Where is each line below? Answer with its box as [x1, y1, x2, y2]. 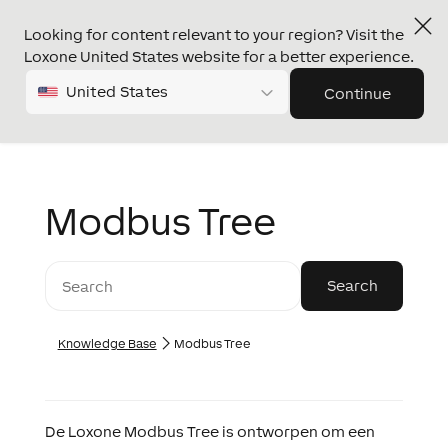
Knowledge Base [57, 337, 157, 351]
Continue [323, 85, 391, 102]
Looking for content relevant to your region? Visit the [24, 26, 404, 43]
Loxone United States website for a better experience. [24, 48, 414, 65]
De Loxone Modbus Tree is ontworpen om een [44, 423, 375, 440]
